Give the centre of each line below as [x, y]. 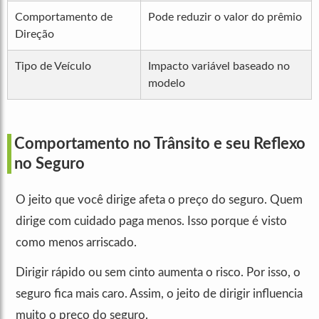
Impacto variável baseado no [219, 67]
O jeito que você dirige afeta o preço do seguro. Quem [159, 200]
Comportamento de [64, 17]
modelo [167, 84]
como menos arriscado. [76, 243]
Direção [35, 35]
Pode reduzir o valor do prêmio [225, 17]
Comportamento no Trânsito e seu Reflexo [160, 144]
